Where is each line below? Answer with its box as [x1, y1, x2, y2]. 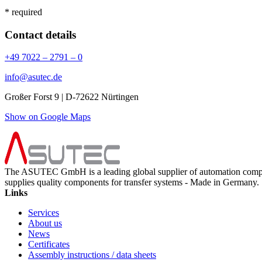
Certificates [28, 239, 70, 250]
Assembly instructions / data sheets [28, 250, 156, 260]
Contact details [5, 28, 76, 41]
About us [28, 218, 62, 229]
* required [5, 6, 42, 17]
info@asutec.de [5, 72, 62, 82]
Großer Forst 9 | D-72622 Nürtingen [5, 92, 139, 102]
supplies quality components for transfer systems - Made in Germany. [5, 177, 259, 188]
